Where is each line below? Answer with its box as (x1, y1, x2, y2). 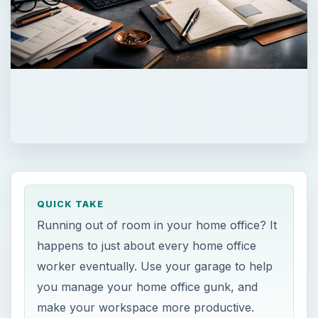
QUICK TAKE (37, 198, 104, 209)
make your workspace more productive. (37, 300, 255, 315)
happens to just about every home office (37, 238, 257, 253)
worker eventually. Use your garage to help (37, 259, 273, 274)
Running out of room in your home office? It (37, 218, 278, 233)
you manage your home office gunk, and (37, 280, 258, 295)
